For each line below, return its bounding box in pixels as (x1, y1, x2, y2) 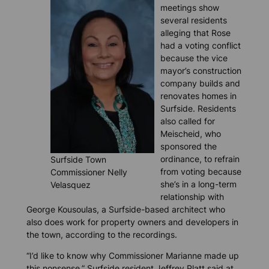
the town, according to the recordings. (26, 229, 177, 240)
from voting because (160, 166, 241, 177)
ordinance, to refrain (160, 153, 240, 164)
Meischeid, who (160, 128, 221, 139)
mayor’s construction (160, 65, 241, 76)
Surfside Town (50, 154, 106, 165)
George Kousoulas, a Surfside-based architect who (26, 204, 225, 214)
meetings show (160, 2, 219, 13)
